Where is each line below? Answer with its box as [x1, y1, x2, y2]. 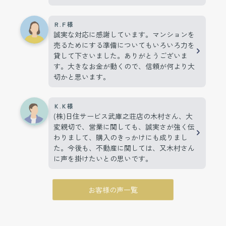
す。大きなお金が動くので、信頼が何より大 [53, 61, 195, 71]
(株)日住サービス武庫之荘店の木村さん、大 [53, 110, 193, 121]
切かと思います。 [53, 71, 110, 82]
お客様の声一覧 [88, 184, 138, 195]
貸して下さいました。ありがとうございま [53, 50, 188, 61]
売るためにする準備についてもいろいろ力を [53, 39, 195, 50]
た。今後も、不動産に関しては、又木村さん [53, 142, 195, 153]
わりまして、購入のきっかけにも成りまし [53, 132, 188, 142]
